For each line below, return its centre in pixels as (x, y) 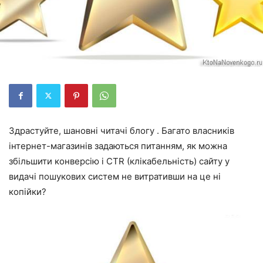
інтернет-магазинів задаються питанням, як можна (118, 146)
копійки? (28, 191)
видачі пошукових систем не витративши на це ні (115, 176)
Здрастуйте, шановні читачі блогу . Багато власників (122, 130)
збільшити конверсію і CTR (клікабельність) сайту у (119, 161)
